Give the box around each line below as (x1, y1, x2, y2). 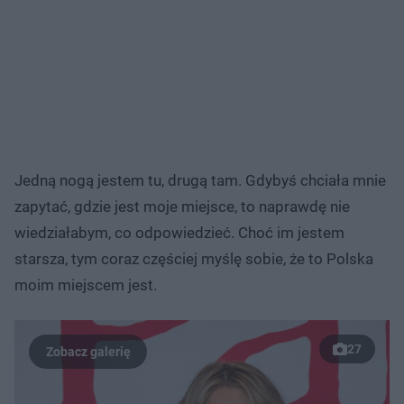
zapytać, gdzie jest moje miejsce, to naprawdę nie (14, 197, 350, 216)
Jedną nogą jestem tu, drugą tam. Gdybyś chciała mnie (14, 170, 386, 189)
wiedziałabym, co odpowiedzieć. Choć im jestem (14, 223, 344, 242)
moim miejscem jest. (14, 275, 157, 294)
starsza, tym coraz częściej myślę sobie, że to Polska (14, 249, 373, 268)
